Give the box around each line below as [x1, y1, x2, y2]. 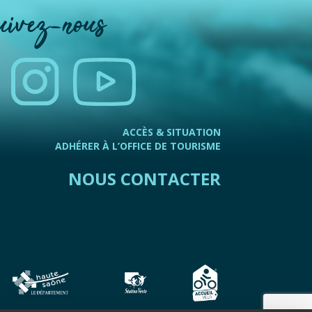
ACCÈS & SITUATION [123, 125, 221, 139]
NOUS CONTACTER [68, 167, 221, 191]
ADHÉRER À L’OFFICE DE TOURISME [55, 139, 221, 153]
